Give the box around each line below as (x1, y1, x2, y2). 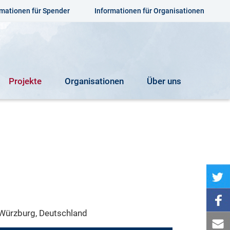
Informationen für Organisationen (94, 7, 204, 15)
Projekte (9, 76, 42, 86)
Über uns (147, 76, 181, 86)
